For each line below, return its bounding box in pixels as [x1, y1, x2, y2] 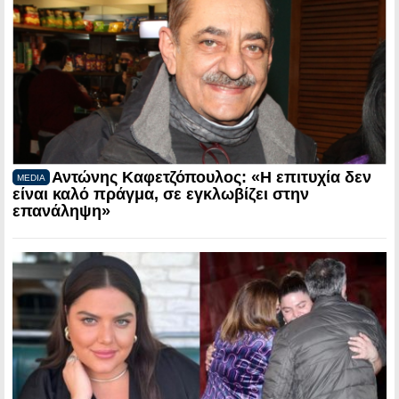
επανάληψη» [12, 201, 110, 220]
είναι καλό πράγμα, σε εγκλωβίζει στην [12, 184, 309, 203]
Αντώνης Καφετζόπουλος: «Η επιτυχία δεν [52, 167, 371, 186]
